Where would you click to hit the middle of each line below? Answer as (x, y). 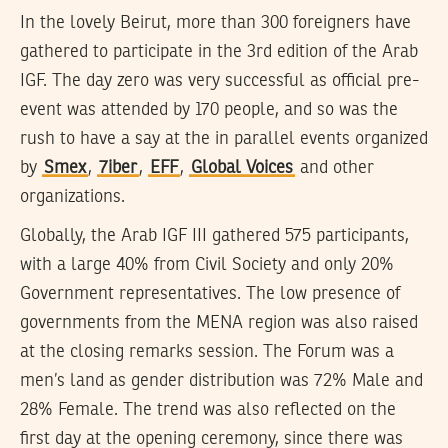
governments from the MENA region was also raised (219, 322)
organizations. (72, 196)
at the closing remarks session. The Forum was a (207, 351)
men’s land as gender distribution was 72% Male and (221, 380)
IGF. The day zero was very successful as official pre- (219, 80)
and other (334, 167)
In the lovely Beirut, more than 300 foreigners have (215, 22)
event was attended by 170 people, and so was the (209, 109)
